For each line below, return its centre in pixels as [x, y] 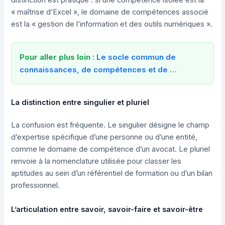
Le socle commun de [136, 57]
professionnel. [36, 186]
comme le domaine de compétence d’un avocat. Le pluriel [111, 149]
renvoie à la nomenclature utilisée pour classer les [96, 161]
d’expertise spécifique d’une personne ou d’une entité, [104, 137]
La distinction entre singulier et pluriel [80, 102]
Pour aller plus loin [55, 57]
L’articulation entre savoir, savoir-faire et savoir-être [107, 209]
